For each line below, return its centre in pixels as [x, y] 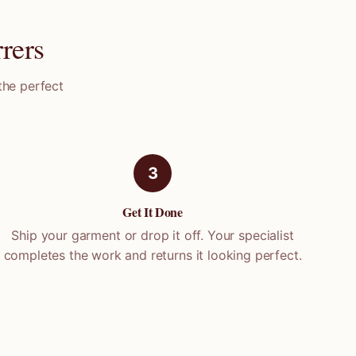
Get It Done [153, 212]
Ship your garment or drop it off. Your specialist [153, 235]
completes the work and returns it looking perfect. [153, 255]
